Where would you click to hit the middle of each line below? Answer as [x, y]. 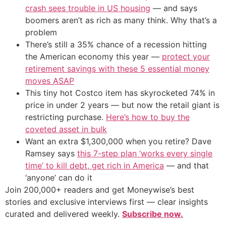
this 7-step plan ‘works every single [145, 154]
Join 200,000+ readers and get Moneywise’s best [100, 190]
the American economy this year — [94, 57]
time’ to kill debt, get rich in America [95, 166]
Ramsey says [51, 154]
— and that [186, 166]
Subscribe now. [153, 214]
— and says [174, 8]
